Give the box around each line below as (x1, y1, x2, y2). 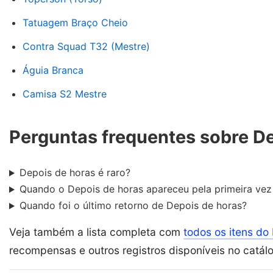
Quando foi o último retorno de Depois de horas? (19, 199, 247, 212)
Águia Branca (23, 63, 83, 76)
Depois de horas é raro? (19, 166, 130, 179)
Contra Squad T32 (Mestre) (23, 40, 150, 52)
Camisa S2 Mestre (23, 87, 107, 100)
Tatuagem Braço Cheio (23, 16, 128, 29)
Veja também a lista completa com (9, 225, 183, 239)
